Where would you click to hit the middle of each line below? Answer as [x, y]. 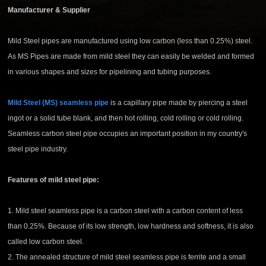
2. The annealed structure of [54, 257]
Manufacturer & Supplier [49, 10]
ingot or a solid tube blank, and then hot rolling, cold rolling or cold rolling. [126, 118]
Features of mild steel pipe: [54, 180]
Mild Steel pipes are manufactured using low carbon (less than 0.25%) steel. [130, 41]
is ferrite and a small [213, 257]
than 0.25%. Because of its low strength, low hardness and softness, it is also [131, 227]
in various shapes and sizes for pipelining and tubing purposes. [110, 72]
